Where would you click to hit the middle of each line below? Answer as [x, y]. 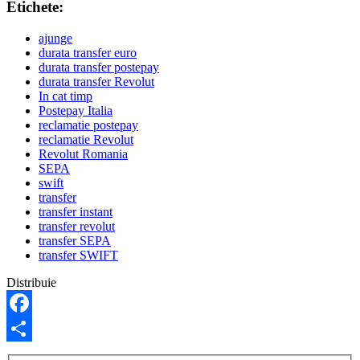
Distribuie [31, 282]
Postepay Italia [76, 110]
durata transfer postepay [99, 67]
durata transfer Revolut [96, 81]
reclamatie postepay [88, 125]
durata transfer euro [88, 52]
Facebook [31, 328]
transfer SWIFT [78, 255]
